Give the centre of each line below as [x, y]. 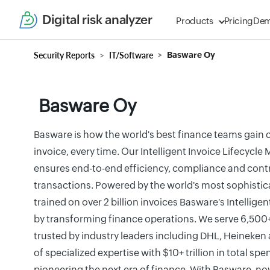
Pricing [239, 21]
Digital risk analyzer [97, 20]
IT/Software [131, 55]
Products [195, 21]
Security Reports [64, 55]
